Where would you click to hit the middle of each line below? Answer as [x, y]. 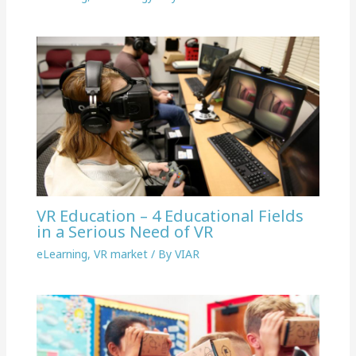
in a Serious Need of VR [124, 231]
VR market [120, 253]
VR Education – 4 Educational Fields [170, 215]
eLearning [62, 253]
